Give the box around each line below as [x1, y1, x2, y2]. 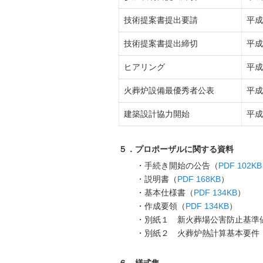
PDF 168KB [177, 174, 221, 184]
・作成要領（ [136, 201, 186, 211]
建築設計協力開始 [124, 109, 190, 119]
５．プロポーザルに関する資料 [119, 144, 234, 154]
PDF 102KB [218, 161, 262, 170]
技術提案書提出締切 [124, 39, 198, 48]
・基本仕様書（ [136, 188, 194, 197]
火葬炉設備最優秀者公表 [124, 86, 215, 95]
